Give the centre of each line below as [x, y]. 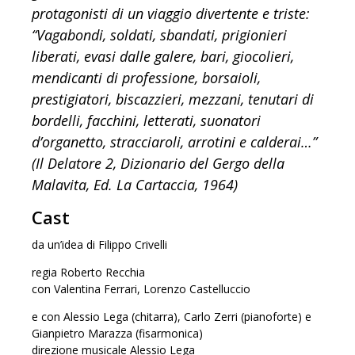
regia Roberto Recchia [88, 273]
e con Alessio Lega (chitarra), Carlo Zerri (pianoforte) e [172, 317]
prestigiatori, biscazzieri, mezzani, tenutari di [173, 99]
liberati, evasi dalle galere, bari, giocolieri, [163, 57]
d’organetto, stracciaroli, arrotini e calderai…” [174, 142]
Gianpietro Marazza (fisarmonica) [117, 334]
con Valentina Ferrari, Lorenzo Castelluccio [141, 289]
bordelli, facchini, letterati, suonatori [146, 121]
